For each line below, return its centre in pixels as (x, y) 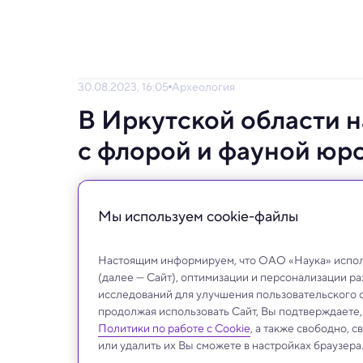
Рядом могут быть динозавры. (176, 188)
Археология (203, 86)
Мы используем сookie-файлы (198, 216)
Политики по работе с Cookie (174, 328)
